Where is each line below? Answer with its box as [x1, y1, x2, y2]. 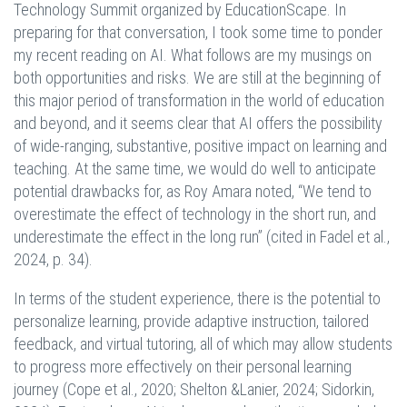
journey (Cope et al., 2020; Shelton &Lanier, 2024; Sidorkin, [14, 380, 374, 400]
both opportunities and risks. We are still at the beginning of [14, 68, 381, 88]
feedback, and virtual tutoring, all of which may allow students [14, 334, 392, 354]
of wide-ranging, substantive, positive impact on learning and [14, 136, 387, 156]
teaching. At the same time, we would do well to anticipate [14, 159, 376, 179]
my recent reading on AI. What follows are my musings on [14, 45, 372, 65]
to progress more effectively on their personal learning [14, 357, 352, 377]
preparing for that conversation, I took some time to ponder [14, 23, 382, 43]
